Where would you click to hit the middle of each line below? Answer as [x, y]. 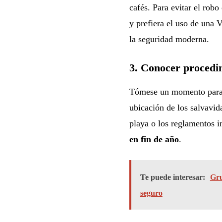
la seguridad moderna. [169, 39]
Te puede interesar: [172, 177]
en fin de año [154, 139]
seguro [151, 193]
